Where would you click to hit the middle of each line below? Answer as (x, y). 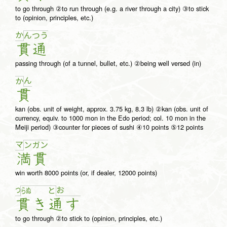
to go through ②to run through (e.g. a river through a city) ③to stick (112, 9)
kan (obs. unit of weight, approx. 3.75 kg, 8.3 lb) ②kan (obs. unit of (112, 109)
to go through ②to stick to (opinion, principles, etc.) (89, 218)
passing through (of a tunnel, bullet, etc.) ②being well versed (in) (108, 63)
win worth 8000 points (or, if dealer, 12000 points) (86, 173)
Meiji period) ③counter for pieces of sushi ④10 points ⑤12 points (109, 127)
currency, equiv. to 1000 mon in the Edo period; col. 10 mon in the (110, 118)
